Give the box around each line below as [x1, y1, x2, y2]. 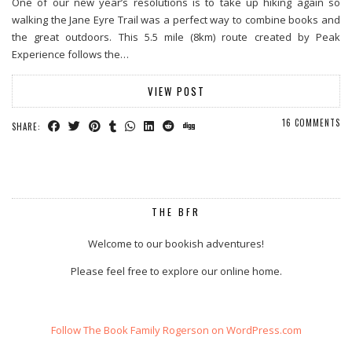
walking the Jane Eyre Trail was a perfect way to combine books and [12, 13, 340, 27]
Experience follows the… [12, 47, 129, 62]
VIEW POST [147, 83, 205, 100]
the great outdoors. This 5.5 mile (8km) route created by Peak [12, 30, 340, 45]
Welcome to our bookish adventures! [88, 236, 264, 251]
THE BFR [152, 205, 200, 219]
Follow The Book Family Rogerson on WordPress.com [50, 323, 302, 338]
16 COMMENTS [282, 116, 340, 130]
